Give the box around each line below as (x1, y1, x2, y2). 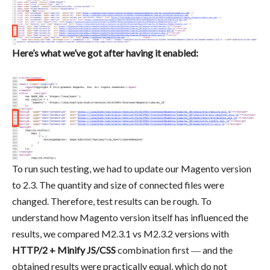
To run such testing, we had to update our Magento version (12, 163, 251, 175)
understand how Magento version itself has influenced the (12, 212, 248, 224)
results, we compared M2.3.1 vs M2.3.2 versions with (12, 228, 229, 240)
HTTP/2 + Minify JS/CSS (12, 244, 118, 256)
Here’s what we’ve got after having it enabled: (12, 47, 198, 59)
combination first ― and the (118, 244, 233, 256)
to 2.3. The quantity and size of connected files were (12, 179, 224, 191)
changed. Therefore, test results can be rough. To (12, 195, 212, 207)
